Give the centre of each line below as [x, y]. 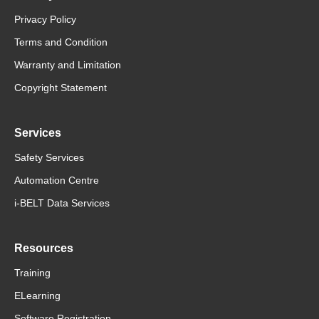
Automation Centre [57, 181]
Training [32, 273]
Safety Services [49, 158]
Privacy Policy [45, 20]
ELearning [37, 296]
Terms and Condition [61, 42]
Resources [44, 249]
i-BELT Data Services [62, 203]
